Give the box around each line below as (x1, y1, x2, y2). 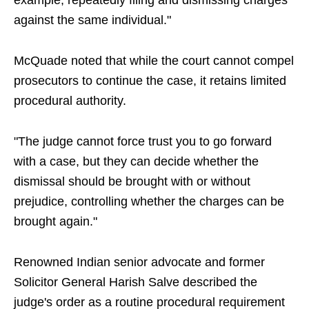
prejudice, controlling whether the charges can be (14, 195, 284, 209)
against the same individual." (14, 13, 171, 28)
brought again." (14, 215, 97, 229)
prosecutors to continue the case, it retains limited (14, 74, 286, 88)
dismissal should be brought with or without (14, 175, 250, 189)
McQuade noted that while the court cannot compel (14, 54, 294, 68)
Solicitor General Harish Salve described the (14, 275, 257, 290)
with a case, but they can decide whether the (14, 154, 259, 169)
